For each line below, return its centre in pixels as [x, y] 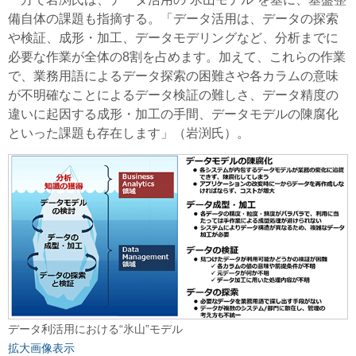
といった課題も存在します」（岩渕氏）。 [129, 133]
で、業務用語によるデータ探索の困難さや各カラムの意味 [173, 75]
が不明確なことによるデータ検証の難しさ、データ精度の [173, 95]
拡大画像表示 [41, 348]
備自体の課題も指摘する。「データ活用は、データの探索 [173, 18]
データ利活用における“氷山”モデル [95, 329]
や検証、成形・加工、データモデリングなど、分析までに [173, 37]
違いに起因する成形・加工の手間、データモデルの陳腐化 [173, 114]
